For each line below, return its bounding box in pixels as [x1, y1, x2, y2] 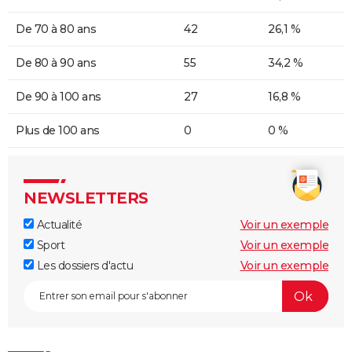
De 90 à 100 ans [16, 90, 101, 104]
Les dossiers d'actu [34, 258, 133, 273]
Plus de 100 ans [16, 123, 100, 138]
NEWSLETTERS [24, 189, 148, 208]
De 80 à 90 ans [16, 56, 96, 71]
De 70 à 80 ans [16, 22, 96, 37]
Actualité [34, 218, 82, 233]
